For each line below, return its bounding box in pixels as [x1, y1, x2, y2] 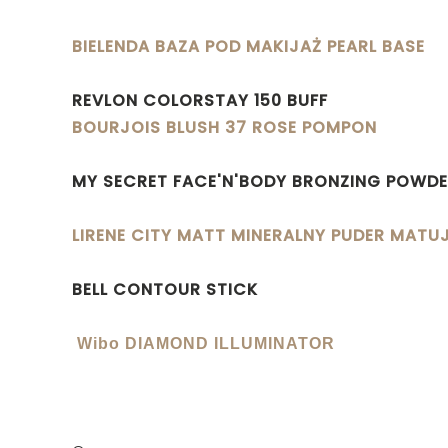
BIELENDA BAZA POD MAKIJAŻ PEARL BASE [72, 34, 425, 58]
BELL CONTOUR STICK [72, 277, 258, 301]
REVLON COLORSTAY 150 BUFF [72, 88, 328, 112]
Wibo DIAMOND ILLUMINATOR [77, 334, 335, 352]
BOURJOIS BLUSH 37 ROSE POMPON [72, 115, 377, 139]
